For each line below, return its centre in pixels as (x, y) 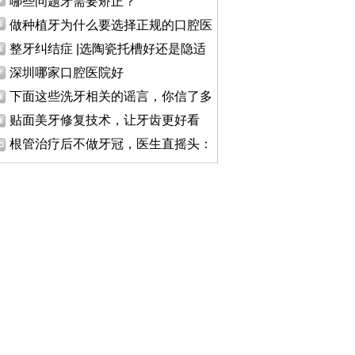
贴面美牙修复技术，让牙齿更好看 (105, 120)
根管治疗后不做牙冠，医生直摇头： (111, 144)
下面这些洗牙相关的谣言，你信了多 (111, 96)
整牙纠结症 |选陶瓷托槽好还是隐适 (108, 49)
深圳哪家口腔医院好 (67, 73)
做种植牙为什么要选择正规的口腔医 (111, 25)
